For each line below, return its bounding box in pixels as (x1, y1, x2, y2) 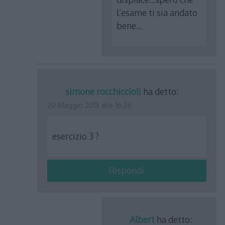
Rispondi (108, 164, 144, 176)
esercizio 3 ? (52, 131, 99, 142)
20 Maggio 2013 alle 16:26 (47, 100, 132, 109)
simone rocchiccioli (65, 85, 142, 97)
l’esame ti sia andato (117, 7, 198, 19)
